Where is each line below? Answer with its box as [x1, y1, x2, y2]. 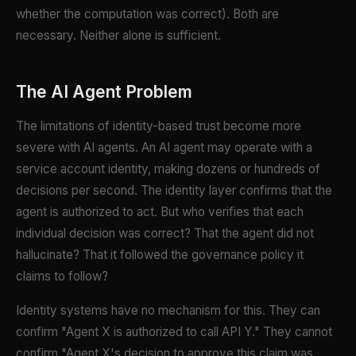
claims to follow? [16, 269, 108, 284]
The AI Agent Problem [16, 82, 192, 103]
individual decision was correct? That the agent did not [16, 226, 314, 242]
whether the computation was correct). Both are [16, 6, 279, 22]
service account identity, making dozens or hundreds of [16, 161, 320, 177]
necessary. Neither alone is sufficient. [16, 28, 221, 44]
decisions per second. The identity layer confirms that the [16, 183, 332, 199]
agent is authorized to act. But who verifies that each [16, 204, 304, 220]
